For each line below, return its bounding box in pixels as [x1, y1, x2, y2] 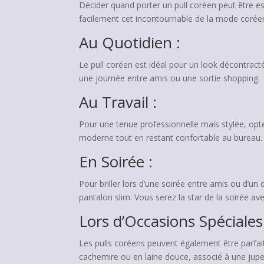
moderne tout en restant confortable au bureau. [79, 132, 263, 144]
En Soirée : [79, 151, 153, 173]
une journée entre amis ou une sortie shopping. [79, 72, 260, 84]
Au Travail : [79, 91, 157, 113]
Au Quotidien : [79, 32, 181, 54]
